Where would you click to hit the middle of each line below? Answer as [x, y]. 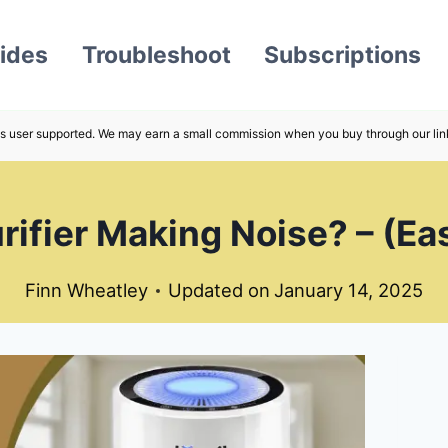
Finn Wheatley [87, 290]
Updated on [219, 290]
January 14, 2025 [348, 290]
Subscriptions [342, 55]
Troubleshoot [156, 55]
